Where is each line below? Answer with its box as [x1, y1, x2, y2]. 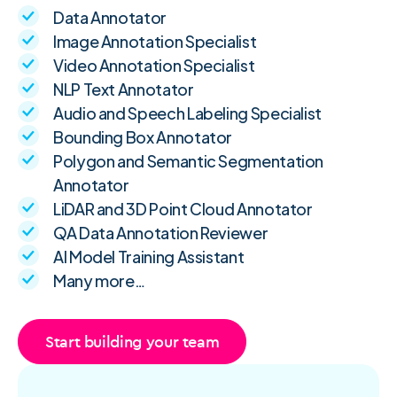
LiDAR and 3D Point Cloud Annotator [53, 198, 313, 220]
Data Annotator [53, 7, 167, 28]
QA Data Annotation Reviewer [53, 222, 269, 244]
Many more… [53, 270, 145, 292]
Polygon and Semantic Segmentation [53, 151, 324, 172]
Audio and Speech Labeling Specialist [53, 103, 323, 124]
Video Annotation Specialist [53, 55, 255, 76]
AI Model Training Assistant [53, 246, 245, 268]
